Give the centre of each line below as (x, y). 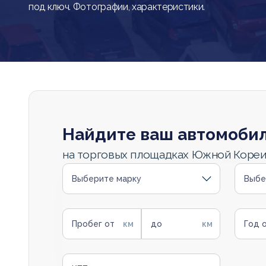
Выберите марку (107, 179)
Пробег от (93, 224)
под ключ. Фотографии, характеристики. (117, 7)
